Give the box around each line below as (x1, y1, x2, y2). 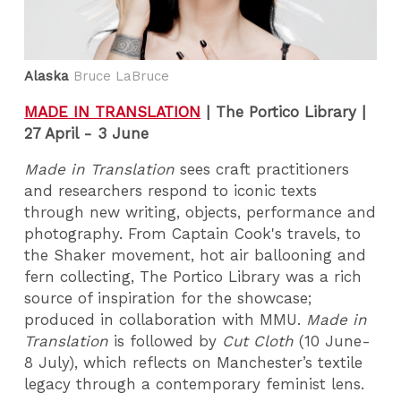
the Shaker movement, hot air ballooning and (24, 246, 367, 265)
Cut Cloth (222, 332, 294, 351)
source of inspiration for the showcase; (24, 289, 312, 308)
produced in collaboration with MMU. (24, 311, 307, 329)
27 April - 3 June (24, 124, 149, 142)
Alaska (24, 68, 74, 85)
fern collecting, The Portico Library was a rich (24, 268, 363, 286)
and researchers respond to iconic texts (24, 182, 318, 200)
